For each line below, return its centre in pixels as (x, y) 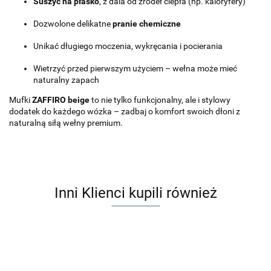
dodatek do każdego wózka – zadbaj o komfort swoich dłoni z (125, 112)
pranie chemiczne (147, 24)
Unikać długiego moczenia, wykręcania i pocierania (128, 46)
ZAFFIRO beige (61, 100)
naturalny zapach (66, 80)
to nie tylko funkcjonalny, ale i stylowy (160, 100)
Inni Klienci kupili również (135, 193)
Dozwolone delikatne (73, 24)
